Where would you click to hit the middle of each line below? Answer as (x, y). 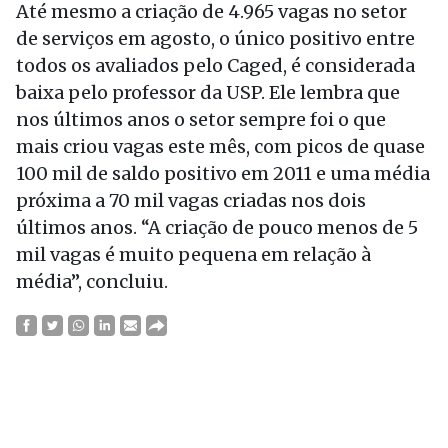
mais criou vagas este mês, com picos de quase (220, 146)
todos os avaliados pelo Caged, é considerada (215, 65)
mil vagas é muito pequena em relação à (193, 254)
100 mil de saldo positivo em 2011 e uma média (223, 173)
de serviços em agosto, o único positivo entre (215, 38)
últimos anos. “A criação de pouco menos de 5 (217, 227)
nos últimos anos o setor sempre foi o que (201, 119)
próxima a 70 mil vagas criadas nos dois (191, 200)
